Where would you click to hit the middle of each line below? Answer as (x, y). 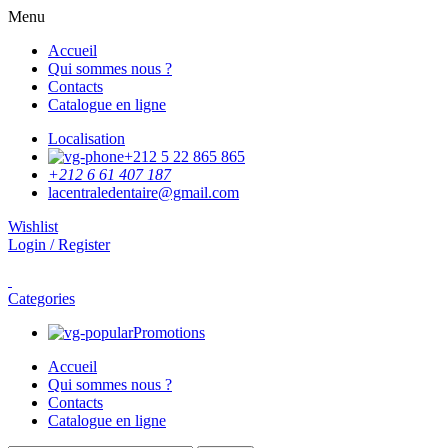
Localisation (86, 138)
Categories (41, 298)
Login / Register (59, 244)
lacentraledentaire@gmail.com (143, 192)
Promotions (169, 332)
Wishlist (33, 226)
